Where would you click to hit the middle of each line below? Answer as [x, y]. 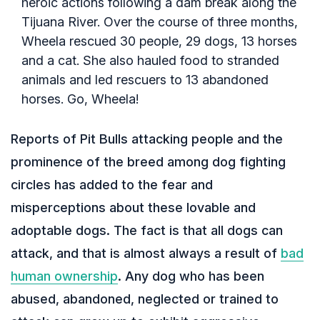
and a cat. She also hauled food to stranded [150, 60]
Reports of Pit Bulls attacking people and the [147, 139]
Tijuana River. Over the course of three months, [160, 21]
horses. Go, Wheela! [80, 99]
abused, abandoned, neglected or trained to [145, 299]
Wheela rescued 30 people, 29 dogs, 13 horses [159, 41]
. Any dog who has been [191, 276]
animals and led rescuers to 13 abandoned [145, 79]
